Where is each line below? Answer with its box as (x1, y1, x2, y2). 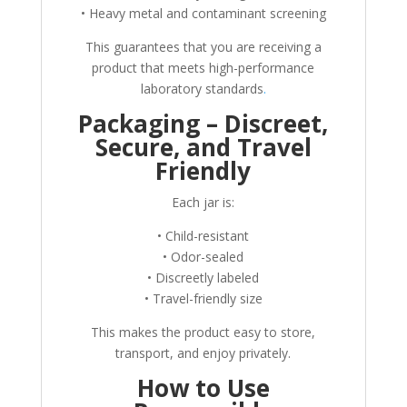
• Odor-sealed (163, 248, 244, 266)
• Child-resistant (157, 227, 250, 245)
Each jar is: (172, 194, 235, 212)
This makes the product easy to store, (91, 323, 316, 342)
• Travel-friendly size (144, 290, 263, 308)
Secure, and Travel (94, 131, 312, 164)
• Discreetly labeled (147, 269, 260, 287)
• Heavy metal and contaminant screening (80, 5, 326, 23)
